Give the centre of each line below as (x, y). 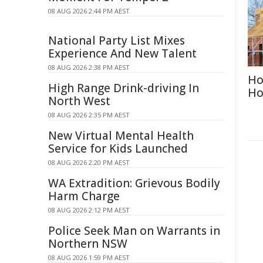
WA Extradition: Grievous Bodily (134, 183)
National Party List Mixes (117, 41)
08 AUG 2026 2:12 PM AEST (89, 210)
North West (79, 101)
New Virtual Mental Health (121, 136)
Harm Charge (84, 196)
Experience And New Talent (122, 53)
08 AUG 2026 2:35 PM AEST (89, 115)
